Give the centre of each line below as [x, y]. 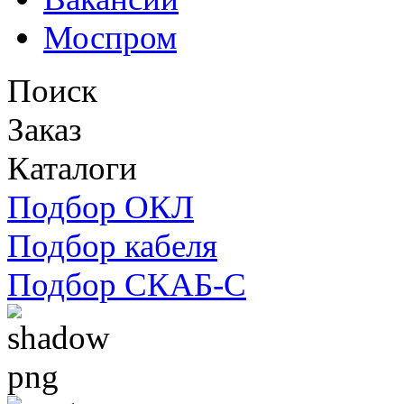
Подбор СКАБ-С [127, 285]
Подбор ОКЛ [101, 207]
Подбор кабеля [112, 246]
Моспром [110, 37]
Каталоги [72, 168]
